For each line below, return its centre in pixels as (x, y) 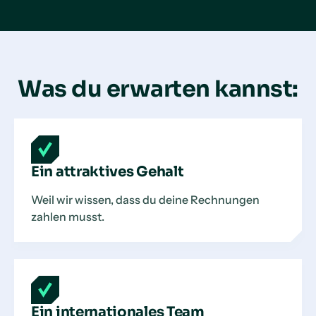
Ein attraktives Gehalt (108, 172)
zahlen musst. (68, 217)
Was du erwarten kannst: (158, 89)
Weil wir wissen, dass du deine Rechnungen (145, 200)
